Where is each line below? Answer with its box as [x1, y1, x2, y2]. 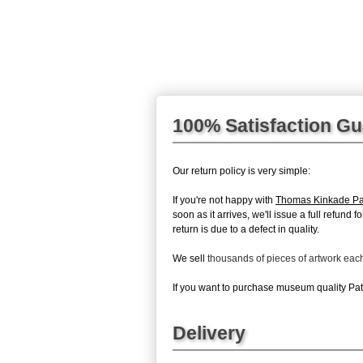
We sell [173, 252, 207, 264]
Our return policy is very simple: [173, 164, 310, 177]
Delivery [173, 322, 246, 344]
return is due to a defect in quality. [173, 223, 319, 235]
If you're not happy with [173, 194, 275, 206]
